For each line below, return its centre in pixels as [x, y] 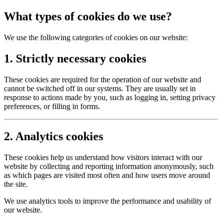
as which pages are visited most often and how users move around [107, 175]
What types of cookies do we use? [88, 17]
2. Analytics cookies [54, 136]
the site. [16, 184]
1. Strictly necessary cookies [75, 59]
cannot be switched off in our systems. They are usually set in [100, 89]
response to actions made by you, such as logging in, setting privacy [110, 98]
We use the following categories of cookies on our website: [96, 38]
